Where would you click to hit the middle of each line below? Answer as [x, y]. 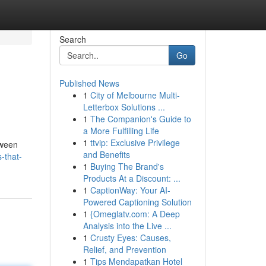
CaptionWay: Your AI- [130, 190]
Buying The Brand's [127, 166]
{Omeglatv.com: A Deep [135, 214]
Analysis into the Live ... [127, 226]
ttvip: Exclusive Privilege [135, 142]
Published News [89, 83]
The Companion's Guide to [140, 119]
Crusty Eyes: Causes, [130, 237]
